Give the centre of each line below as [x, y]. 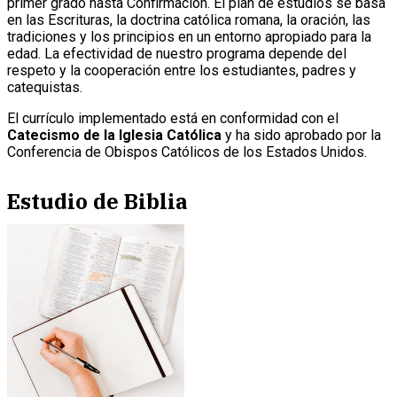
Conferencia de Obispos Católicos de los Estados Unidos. [187, 152]
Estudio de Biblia [97, 201]
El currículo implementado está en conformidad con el [173, 118]
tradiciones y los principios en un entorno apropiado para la [189, 36]
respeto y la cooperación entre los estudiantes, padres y [182, 70]
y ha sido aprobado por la [301, 135]
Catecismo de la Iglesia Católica [114, 135]
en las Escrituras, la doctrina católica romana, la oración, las [189, 19]
